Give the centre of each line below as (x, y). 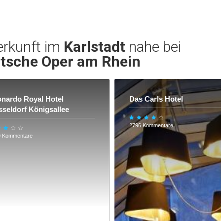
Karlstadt (94, 47)
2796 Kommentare (151, 125)
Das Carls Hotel (156, 99)
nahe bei (153, 47)
